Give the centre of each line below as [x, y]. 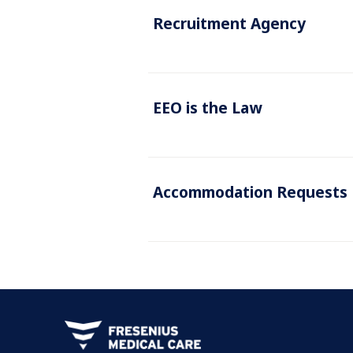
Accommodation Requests [250, 192]
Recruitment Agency [229, 23]
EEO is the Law [208, 108]
